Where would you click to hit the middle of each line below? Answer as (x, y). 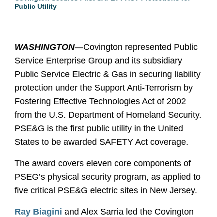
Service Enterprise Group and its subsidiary (98, 61)
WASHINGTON (45, 47)
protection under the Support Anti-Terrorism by (104, 88)
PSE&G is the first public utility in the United (99, 128)
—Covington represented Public (136, 47)
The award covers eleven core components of (103, 163)
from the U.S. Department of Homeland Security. (108, 115)
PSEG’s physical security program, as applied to (108, 177)
